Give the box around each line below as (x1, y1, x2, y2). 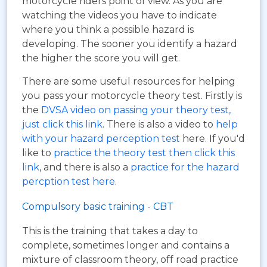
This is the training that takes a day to (22, 225, 198, 237)
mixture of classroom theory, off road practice (22, 254, 238, 266)
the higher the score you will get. (22, 52, 180, 64)
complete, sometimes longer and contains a (22, 240, 229, 252)
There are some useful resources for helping (22, 76, 235, 88)
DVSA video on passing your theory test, (41, 104, 231, 116)
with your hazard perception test (22, 133, 180, 145)
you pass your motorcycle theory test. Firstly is (22, 90, 242, 102)
